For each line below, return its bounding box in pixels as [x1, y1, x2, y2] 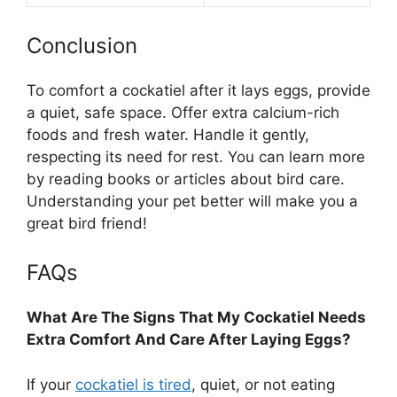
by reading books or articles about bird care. [27, 169, 345, 188]
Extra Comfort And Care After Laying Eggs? [27, 331, 351, 349]
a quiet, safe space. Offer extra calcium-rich [27, 103, 339, 121]
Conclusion [27, 32, 137, 58]
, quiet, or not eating [191, 375, 335, 393]
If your [27, 375, 75, 393]
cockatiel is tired [75, 375, 191, 393]
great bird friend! [27, 214, 147, 232]
